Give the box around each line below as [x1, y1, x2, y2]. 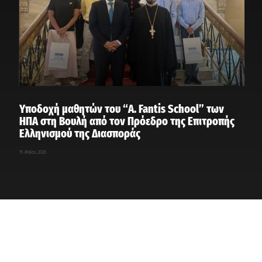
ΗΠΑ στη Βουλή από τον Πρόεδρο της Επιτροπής [19, 114, 235, 129]
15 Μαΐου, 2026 [19, 149, 47, 156]
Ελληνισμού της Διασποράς [19, 126, 141, 141]
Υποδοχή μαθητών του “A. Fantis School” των [19, 102, 225, 116]
